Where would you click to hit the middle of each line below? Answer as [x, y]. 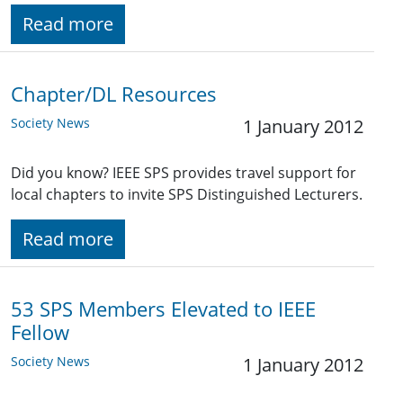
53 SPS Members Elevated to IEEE [163, 309]
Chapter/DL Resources [114, 94]
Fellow [40, 333]
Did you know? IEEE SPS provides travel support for [184, 173]
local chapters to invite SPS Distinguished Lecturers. [187, 195]
